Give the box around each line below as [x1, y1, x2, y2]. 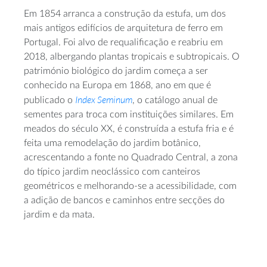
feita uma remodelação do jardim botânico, [24, 138, 201, 148]
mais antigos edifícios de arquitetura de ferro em [24, 23, 223, 33]
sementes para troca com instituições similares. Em [24, 109, 234, 119]
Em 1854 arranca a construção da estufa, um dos [24, 8, 226, 18]
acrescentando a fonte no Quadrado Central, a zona [24, 152, 238, 162]
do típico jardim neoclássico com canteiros [24, 166, 200, 176]
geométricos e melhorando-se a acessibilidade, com [24, 181, 237, 191]
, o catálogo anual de [132, 95, 218, 105]
